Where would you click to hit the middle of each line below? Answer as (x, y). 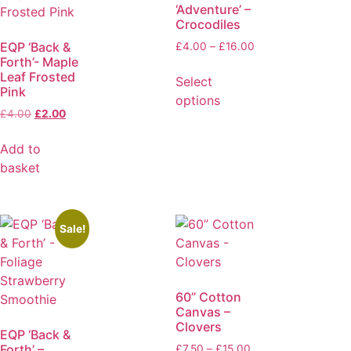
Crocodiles (208, 25)
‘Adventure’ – (213, 10)
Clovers (199, 327)
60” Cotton (208, 297)
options (198, 101)
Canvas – (203, 312)
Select (194, 82)
